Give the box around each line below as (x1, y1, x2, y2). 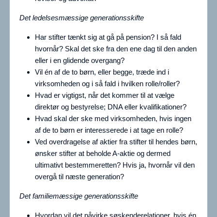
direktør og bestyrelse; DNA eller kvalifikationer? (35, 103, 186, 111)
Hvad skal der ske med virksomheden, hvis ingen (35, 114, 191, 123)
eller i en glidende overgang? (35, 56, 124, 65)
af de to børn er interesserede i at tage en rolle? (35, 126, 183, 135)
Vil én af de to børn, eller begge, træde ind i (35, 68, 169, 77)
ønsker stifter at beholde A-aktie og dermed (35, 149, 170, 158)
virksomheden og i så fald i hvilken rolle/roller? (35, 79, 180, 88)
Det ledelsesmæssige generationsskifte (19, 14, 144, 22)
